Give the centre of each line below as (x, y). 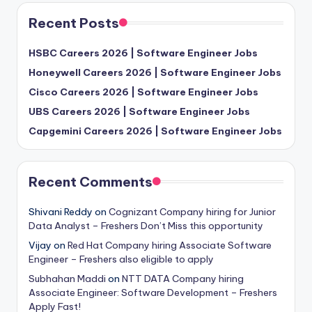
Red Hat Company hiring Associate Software (170, 245)
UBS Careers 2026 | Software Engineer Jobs (139, 111)
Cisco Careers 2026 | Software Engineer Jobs (143, 92)
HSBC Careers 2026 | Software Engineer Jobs (143, 53)
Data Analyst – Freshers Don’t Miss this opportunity (146, 225)
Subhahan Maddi (67, 278)
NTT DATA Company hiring (183, 278)
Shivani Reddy (61, 211)
